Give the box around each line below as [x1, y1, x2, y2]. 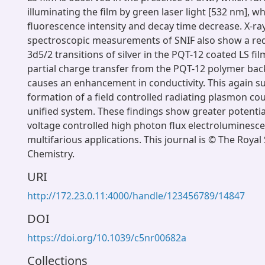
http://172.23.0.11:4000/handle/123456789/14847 [27, 189, 245, 202]
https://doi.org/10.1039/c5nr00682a [27, 231, 186, 244]
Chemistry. [27, 147, 75, 160]
